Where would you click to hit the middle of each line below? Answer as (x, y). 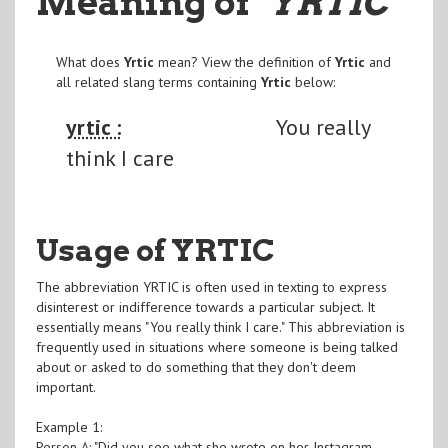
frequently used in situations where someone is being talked (216, 346)
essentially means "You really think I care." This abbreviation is (220, 326)
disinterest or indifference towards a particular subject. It (205, 306)
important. (65, 386)
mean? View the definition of (244, 61)
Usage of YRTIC (155, 249)
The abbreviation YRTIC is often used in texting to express (211, 286)
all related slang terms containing (158, 81)
